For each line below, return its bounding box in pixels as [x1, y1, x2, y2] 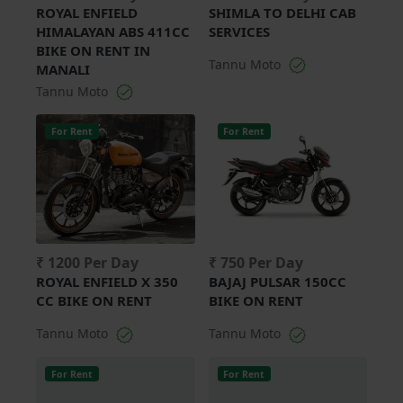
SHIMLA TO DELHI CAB [208, 3, 356, 22]
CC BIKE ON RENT [36, 291, 152, 310]
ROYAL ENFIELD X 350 [36, 273, 178, 291]
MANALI [36, 59, 90, 78]
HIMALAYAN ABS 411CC [36, 22, 190, 40]
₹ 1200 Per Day [36, 253, 139, 273]
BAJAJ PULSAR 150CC [208, 273, 346, 291]
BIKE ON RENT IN [36, 40, 150, 59]
